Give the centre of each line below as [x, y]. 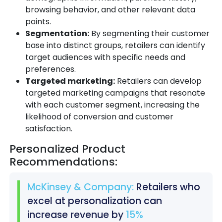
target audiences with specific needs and [105, 57]
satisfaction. [49, 129]
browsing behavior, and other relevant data [110, 10]
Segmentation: [57, 34]
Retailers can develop [158, 81]
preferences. [51, 69]
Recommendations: [63, 162]
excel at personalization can [95, 201]
